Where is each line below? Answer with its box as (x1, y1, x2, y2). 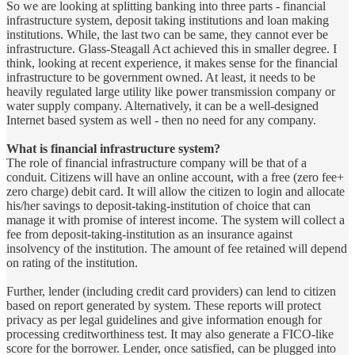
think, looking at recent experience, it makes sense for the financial (6, 55, 338, 70)
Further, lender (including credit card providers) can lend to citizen (6, 284, 336, 298)
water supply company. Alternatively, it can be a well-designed (6, 98, 319, 113)
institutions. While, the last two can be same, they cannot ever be (6, 27, 328, 41)
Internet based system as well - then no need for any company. (6, 113, 316, 127)
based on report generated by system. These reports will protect (6, 298, 321, 312)
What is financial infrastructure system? (6, 141, 220, 155)
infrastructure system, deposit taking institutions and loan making (6, 13, 329, 27)
